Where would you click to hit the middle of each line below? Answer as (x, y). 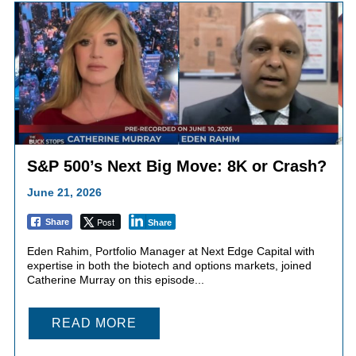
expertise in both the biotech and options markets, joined (169, 266)
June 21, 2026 (64, 193)
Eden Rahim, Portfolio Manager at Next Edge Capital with (170, 252)
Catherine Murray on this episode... (115, 280)
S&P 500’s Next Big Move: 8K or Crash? (176, 166)
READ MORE (94, 323)
